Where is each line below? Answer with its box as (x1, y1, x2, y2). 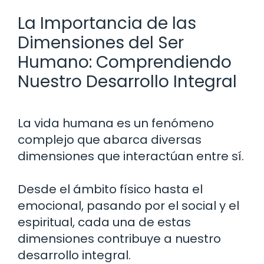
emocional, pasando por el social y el (18, 197, 239, 214)
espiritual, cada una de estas (18, 213, 191, 230)
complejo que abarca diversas (18, 131, 202, 148)
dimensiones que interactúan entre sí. (18, 147, 244, 164)
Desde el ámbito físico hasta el (18, 180, 203, 197)
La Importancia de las (18, 11, 196, 35)
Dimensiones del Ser (18, 31, 184, 54)
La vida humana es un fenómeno (18, 114, 214, 131)
